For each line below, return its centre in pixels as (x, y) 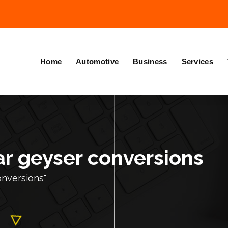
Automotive (97, 61)
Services (197, 61)
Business (150, 61)
